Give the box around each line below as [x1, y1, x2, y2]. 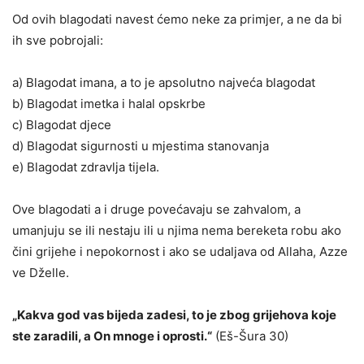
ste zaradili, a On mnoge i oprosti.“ [12, 327, 212, 344]
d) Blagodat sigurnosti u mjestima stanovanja [12, 137, 269, 154]
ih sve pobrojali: [12, 32, 103, 48]
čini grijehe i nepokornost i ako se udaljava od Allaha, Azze [12, 243, 348, 259]
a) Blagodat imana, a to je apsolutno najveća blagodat [12, 74, 315, 90]
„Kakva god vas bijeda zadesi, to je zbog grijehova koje [12, 306, 336, 323]
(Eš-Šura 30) [212, 327, 288, 344]
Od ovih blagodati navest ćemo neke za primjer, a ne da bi [12, 11, 342, 27]
